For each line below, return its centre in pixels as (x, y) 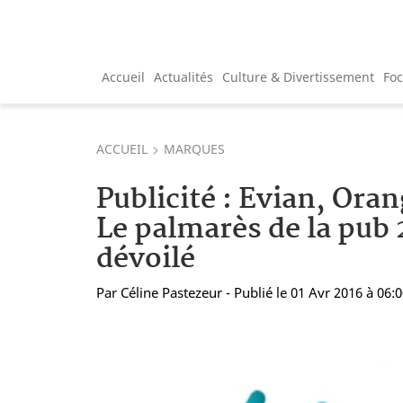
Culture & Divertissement (298, 76)
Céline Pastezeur (171, 292)
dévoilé (146, 259)
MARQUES (194, 148)
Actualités (184, 76)
